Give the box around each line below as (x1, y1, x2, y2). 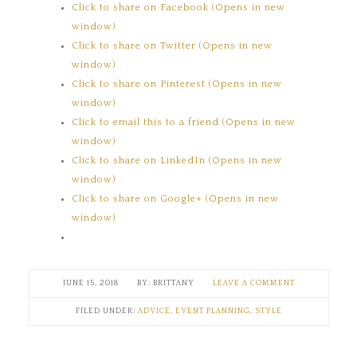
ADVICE (137, 306, 171, 316)
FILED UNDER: (75, 306, 138, 316)
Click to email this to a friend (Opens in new (72, 116, 296, 127)
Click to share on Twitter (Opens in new (72, 40, 273, 51)
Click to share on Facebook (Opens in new (72, 2, 286, 13)
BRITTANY (152, 278, 194, 288)
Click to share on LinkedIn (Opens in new (72, 155, 283, 166)
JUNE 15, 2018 (62, 278, 119, 288)
